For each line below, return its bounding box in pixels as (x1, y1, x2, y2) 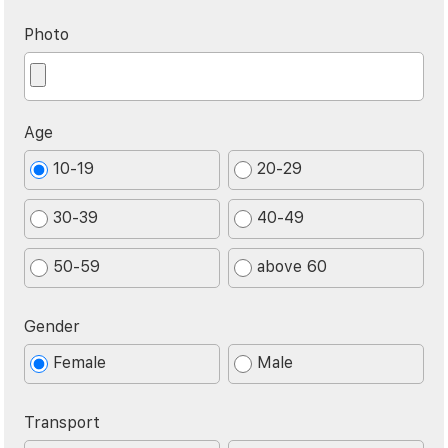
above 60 (257, 257, 327, 277)
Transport (24, 413, 101, 433)
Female (53, 353, 107, 373)
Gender (24, 317, 81, 337)
